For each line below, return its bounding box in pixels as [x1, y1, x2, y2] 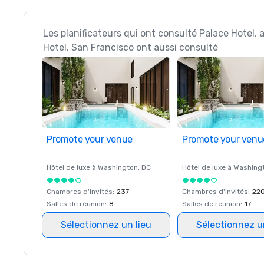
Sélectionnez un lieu [61, 219, 151, 230]
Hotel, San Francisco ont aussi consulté [43, 42, 218, 53]
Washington [98, 163, 138, 171]
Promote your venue [47, 134, 133, 145]
